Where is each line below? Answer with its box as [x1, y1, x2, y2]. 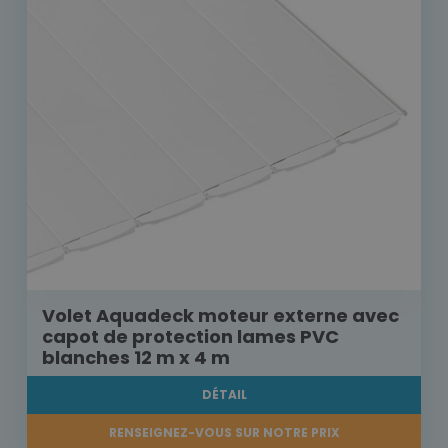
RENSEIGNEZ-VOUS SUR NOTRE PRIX [108, 424, 340, 442]
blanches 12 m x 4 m [42, 345, 230, 371]
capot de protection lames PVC [42, 324, 339, 350]
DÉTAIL [201, 386, 247, 404]
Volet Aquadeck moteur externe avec [42, 303, 399, 329]
